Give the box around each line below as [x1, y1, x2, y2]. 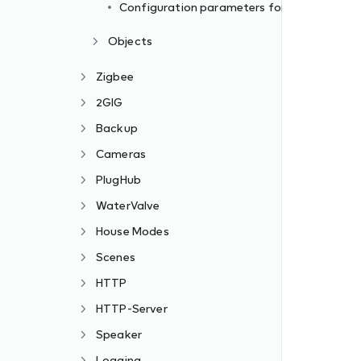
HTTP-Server [96, 301, 168, 315]
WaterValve [96, 198, 160, 212]
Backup [96, 121, 138, 135]
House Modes [96, 224, 169, 238]
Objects [108, 34, 153, 48]
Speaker [96, 327, 143, 341]
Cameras [96, 147, 147, 160]
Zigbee [96, 69, 134, 83]
